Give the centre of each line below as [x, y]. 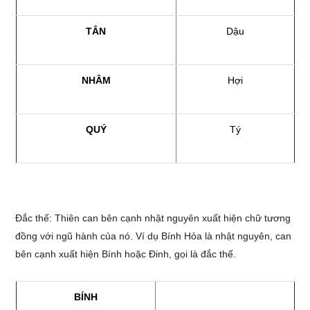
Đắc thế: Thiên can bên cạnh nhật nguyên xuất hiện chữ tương [153, 218]
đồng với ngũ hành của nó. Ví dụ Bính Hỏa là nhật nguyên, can [154, 236]
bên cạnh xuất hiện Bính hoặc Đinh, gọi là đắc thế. [126, 254]
